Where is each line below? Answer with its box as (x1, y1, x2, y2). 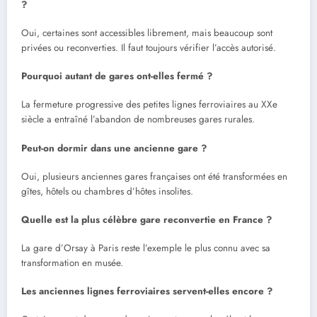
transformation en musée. (21, 256, 123, 270)
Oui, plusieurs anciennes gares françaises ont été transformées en (21, 169, 287, 183)
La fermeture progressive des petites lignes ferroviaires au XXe (21, 98, 277, 112)
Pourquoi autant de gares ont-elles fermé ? (21, 69, 212, 83)
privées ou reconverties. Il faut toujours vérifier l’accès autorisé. (21, 40, 276, 54)
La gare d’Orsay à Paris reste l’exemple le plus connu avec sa (21, 241, 270, 255)
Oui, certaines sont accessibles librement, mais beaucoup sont (21, 25, 272, 40)
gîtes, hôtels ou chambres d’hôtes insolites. (21, 184, 193, 198)
